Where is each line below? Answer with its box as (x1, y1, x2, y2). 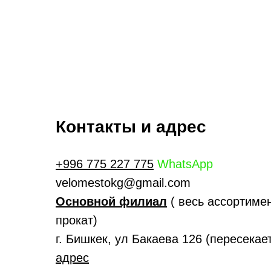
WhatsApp (157, 157, 213, 171)
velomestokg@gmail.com (56, 176, 191, 190)
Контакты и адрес (56, 117, 206, 137)
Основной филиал (56, 195, 167, 209)
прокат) (56, 214, 97, 227)
